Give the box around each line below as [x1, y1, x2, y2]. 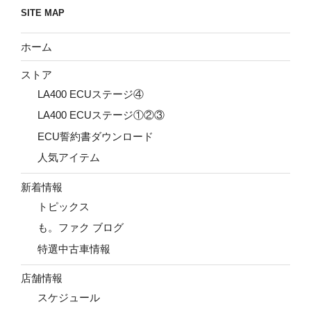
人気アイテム [37, 151, 100, 164]
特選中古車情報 [37, 242, 110, 255]
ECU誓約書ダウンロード [37, 130, 153, 142]
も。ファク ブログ [37, 221, 124, 234]
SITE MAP [21, 7, 65, 18]
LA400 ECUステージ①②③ [37, 109, 165, 121]
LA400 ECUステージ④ [37, 87, 144, 100]
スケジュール [37, 292, 100, 304]
